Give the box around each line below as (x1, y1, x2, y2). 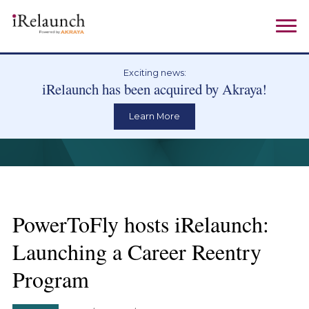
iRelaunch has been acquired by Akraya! (42, 79, 267, 99)
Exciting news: (123, 68, 186, 79)
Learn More (129, 111, 180, 122)
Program (12, 263, 89, 294)
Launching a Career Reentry (12, 236, 261, 266)
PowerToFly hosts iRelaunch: (12, 208, 269, 239)
